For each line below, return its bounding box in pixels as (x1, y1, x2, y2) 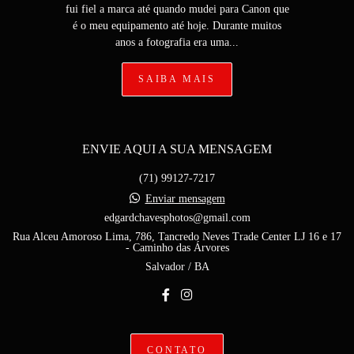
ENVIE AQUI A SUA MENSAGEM (82, 141, 272, 156)
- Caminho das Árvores (125, 242, 229, 254)
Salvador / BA (145, 261, 209, 273)
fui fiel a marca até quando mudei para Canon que (65, 3, 289, 15)
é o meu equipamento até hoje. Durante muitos (73, 20, 281, 32)
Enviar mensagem (145, 193, 225, 205)
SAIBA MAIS (138, 74, 216, 85)
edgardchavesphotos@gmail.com (104, 212, 250, 224)
